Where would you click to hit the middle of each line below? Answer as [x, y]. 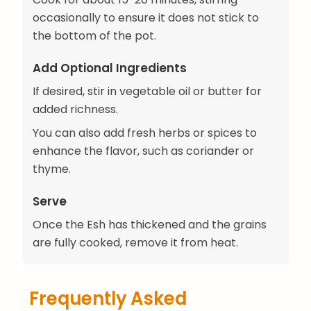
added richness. [75, 110]
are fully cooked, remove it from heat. [135, 243]
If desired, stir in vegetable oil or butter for [147, 92]
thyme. [52, 169]
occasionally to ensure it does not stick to [146, 17]
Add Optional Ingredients [110, 68]
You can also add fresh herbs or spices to [145, 133]
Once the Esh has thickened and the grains [150, 225]
